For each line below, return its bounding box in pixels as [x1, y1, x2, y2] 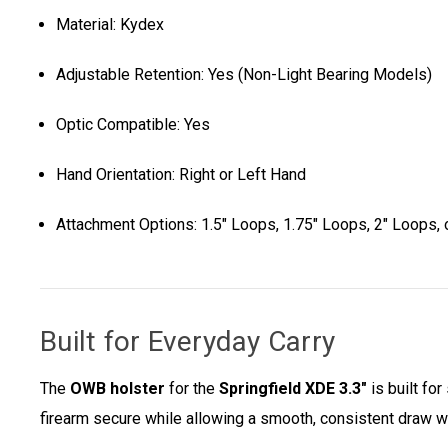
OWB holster [70, 379, 165, 399]
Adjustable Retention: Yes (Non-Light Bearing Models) [56, 65, 433, 85]
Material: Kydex [56, 15, 165, 35]
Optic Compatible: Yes [56, 115, 211, 135]
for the [165, 379, 219, 399]
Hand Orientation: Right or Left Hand [56, 165, 307, 185]
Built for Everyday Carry [40, 325, 335, 359]
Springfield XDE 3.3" [219, 379, 371, 399]
